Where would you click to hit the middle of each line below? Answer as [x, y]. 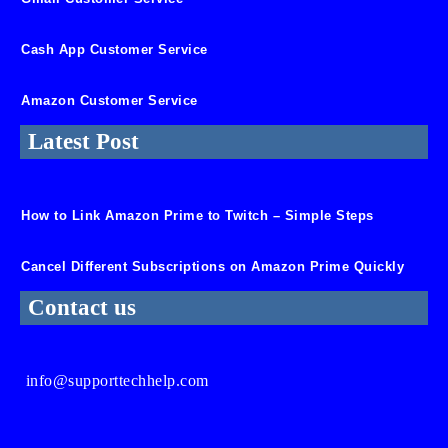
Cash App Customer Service [114, 49]
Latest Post [83, 141]
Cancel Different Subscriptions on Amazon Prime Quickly [212, 266]
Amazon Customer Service [109, 100]
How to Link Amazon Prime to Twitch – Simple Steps [197, 215]
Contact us [82, 307]
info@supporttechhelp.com [117, 380]
